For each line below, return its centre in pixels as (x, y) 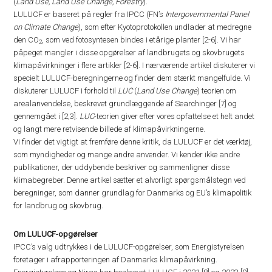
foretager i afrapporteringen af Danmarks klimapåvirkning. (116, 260)
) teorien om (217, 91)
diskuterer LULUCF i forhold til (66, 91)
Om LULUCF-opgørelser (56, 234)
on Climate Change (46, 27)
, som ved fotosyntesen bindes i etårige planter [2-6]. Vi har (142, 40)
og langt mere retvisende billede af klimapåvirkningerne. (110, 129)
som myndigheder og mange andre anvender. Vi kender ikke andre (127, 155)
